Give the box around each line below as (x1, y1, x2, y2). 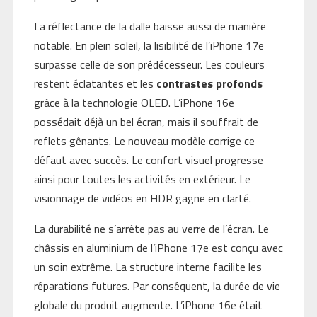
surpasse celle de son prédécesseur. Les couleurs (33, 56, 265, 74)
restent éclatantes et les (33, 75, 156, 93)
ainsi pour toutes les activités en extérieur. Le (33, 171, 250, 188)
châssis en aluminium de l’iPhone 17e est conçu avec (33, 239, 283, 257)
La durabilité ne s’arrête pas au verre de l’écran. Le (33, 220, 269, 238)
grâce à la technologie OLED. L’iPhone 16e (33, 94, 234, 112)
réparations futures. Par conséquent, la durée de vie (33, 277, 280, 295)
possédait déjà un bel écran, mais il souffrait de (33, 113, 258, 131)
